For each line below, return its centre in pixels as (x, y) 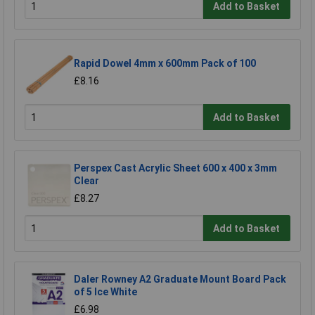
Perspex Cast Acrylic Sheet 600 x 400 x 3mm (175, 168)
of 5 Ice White (105, 291)
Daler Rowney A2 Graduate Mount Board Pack (180, 279)
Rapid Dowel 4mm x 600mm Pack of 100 (165, 63)
